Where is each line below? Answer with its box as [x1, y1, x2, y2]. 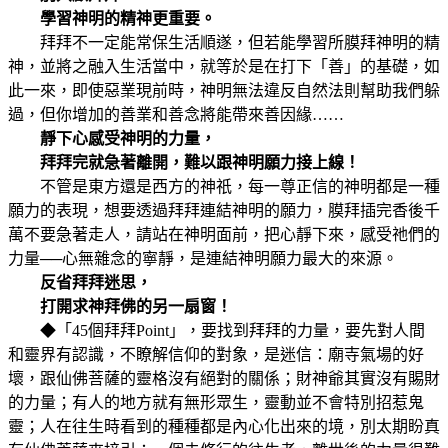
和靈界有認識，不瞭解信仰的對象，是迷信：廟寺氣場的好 [8, 346, 424, 364]
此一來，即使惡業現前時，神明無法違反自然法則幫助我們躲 [8, 82, 440, 100]
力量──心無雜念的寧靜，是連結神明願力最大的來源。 [8, 250, 398, 268]
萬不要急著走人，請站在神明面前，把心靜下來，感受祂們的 [8, 226, 440, 244]
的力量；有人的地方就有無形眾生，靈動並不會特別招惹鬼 [8, 394, 424, 412]
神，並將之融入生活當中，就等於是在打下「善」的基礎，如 [8, 58, 440, 76]
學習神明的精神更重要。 [8, 10, 216, 28]
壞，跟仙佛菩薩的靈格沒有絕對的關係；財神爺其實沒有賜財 [8, 370, 440, 388]
